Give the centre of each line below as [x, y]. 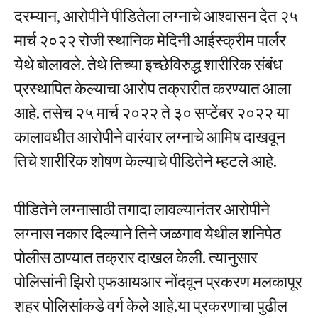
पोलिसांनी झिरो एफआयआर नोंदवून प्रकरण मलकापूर [158, 281]
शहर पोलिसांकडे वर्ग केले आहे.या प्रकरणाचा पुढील [151, 306]
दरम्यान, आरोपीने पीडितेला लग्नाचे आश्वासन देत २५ [156, 15]
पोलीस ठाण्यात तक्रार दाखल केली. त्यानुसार [136, 257]
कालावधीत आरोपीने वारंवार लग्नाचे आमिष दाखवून [150, 136]
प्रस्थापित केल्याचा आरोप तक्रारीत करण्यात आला [153, 88]
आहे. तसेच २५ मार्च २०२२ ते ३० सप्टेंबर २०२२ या [152, 112]
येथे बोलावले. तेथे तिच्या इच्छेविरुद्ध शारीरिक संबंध [148, 64]
